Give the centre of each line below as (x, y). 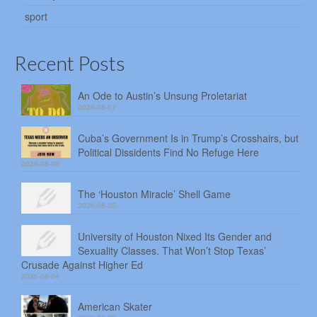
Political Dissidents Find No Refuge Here (168, 152)
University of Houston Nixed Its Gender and (175, 236)
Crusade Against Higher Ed (83, 264)
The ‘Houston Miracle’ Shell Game (154, 194)
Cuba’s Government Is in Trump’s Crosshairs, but (188, 138)
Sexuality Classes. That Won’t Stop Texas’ (172, 250)
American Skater (115, 306)
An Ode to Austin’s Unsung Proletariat (162, 96)
